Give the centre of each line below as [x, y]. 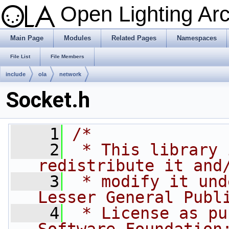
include [16, 74]
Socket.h [48, 100]
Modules [77, 38]
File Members [67, 56]
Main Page [27, 38]
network [70, 74]
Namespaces [197, 38]
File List [20, 56]
